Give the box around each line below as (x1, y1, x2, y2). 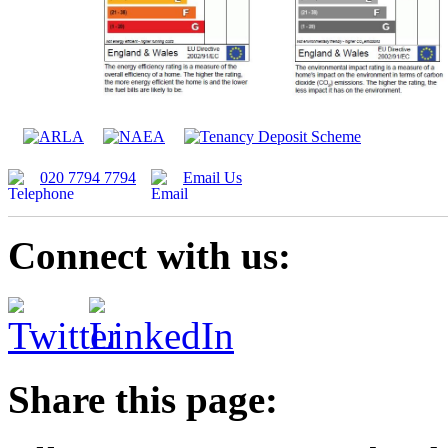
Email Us (183, 168, 242, 186)
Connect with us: (8, 233, 291, 277)
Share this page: (8, 377, 278, 421)
